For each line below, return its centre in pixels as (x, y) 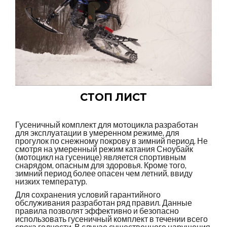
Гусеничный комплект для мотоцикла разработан (107, 125)
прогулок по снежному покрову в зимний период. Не (111, 141)
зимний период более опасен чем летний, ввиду (104, 173)
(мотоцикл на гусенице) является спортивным (101, 157)
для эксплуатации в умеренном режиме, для (97, 133)
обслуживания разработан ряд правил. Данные (104, 203)
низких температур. (51, 181)
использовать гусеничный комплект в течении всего (111, 219)
